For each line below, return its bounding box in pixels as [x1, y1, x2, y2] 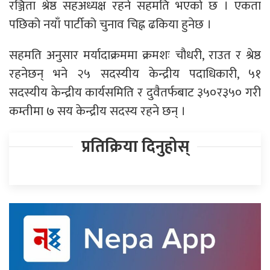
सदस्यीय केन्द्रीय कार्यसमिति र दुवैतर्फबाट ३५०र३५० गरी [9, 81, 261, 103]
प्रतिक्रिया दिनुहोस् [81, 133, 189, 160]
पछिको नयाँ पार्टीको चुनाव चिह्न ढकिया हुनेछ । [9, 13, 212, 35]
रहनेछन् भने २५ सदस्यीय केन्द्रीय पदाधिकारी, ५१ [9, 63, 261, 84]
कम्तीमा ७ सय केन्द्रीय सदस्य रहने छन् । [9, 100, 186, 122]
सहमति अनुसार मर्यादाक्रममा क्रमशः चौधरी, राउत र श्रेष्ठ [9, 44, 261, 66]
